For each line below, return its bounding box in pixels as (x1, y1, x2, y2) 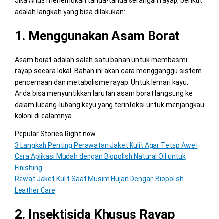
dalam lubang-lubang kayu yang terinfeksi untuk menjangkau (14, 100, 204, 109)
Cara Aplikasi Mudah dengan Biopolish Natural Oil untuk (14, 152, 186, 160)
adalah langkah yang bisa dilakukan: (14, 7, 125, 16)
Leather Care (14, 186, 55, 194)
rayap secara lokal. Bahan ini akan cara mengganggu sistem (14, 66, 202, 75)
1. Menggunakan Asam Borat (14, 28, 180, 43)
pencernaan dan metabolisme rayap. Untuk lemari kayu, (14, 78, 188, 86)
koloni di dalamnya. (14, 111, 73, 120)
